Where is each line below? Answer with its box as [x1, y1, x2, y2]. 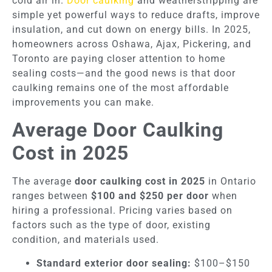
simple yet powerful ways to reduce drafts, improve [12, 8, 260, 21]
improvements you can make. [12, 96, 154, 108]
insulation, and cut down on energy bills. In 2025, [12, 23, 251, 35]
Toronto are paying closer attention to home [12, 52, 225, 64]
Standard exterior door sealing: [36, 257, 191, 269]
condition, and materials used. [12, 234, 159, 246]
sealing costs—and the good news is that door [12, 67, 236, 79]
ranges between [12, 190, 91, 202]
